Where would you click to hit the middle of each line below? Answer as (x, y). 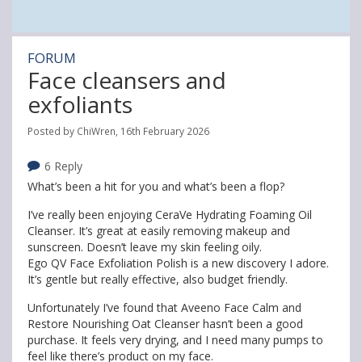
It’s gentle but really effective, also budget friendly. (158, 279)
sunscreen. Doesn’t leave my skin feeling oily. (145, 247)
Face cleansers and (127, 80)
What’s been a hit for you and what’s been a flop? (156, 186)
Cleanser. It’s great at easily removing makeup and (159, 231)
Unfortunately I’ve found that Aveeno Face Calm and (164, 307)
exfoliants (80, 104)
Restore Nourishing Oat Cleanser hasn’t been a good (165, 324)
